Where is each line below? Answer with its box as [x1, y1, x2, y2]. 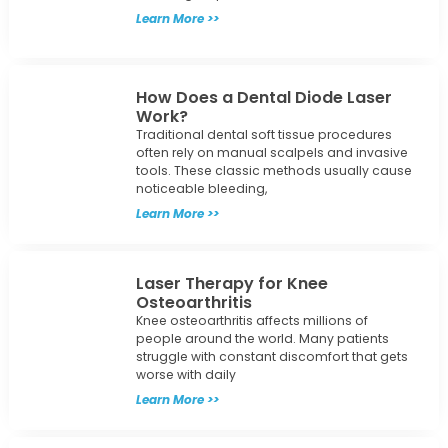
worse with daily [135, 366, 236, 384]
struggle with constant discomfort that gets [135, 348, 408, 366]
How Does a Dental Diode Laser [135, 86, 392, 110]
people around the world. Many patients [135, 330, 389, 348]
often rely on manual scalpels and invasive [135, 144, 408, 162]
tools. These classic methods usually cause [135, 162, 412, 180]
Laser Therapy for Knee [135, 272, 328, 296]
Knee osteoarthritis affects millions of [135, 312, 368, 330]
